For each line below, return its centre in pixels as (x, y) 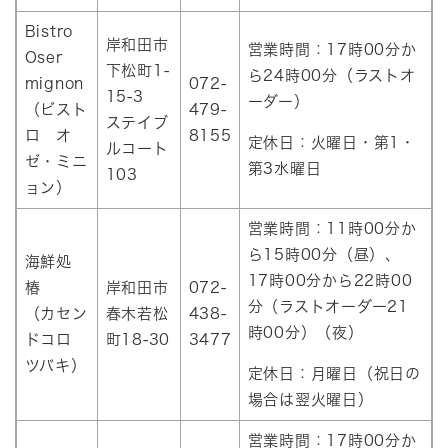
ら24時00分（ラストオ (331, 76)
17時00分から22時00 (330, 281)
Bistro (56, 32)
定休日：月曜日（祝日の (334, 374)
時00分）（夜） (305, 333)
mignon (54, 84)
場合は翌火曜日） (310, 400)
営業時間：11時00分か (332, 229)
